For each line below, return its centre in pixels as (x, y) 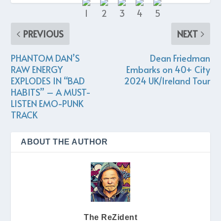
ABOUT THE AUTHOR (64, 142)
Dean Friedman (180, 58)
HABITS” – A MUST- (51, 92)
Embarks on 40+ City (168, 70)
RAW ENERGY (37, 70)
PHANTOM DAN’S (46, 58)
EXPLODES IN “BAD (48, 81)
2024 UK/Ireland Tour (167, 81)
